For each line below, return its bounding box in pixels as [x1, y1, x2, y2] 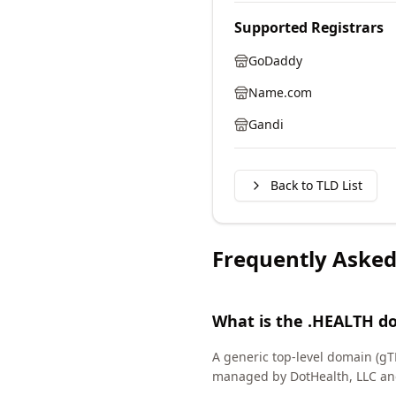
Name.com [248, 84, 312, 101]
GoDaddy [248, 52, 302, 69]
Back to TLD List [270, 177, 362, 194]
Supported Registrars [234, 18, 384, 37]
